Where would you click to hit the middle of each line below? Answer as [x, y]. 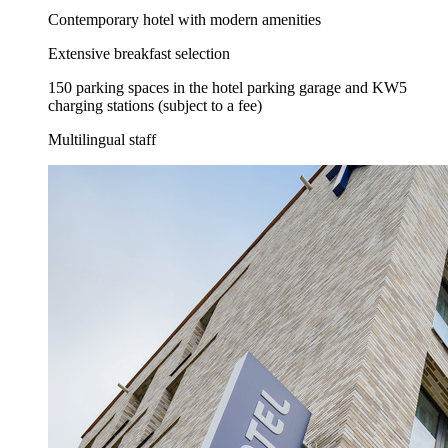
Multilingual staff [102, 140]
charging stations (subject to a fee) [155, 106]
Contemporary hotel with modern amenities [184, 20]
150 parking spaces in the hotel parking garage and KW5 [227, 88]
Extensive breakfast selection [139, 54]
